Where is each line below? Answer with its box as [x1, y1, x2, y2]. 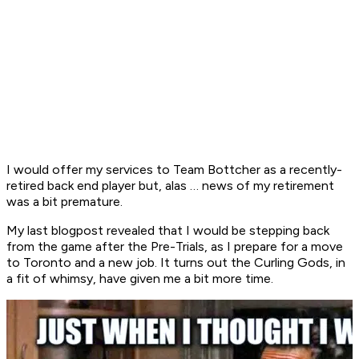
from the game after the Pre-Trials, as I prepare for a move [6, 239, 343, 255]
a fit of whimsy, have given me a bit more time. [6, 271, 273, 287]
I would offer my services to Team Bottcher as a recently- [6, 162, 342, 178]
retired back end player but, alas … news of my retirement [6, 178, 334, 194]
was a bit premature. [6, 194, 123, 210]
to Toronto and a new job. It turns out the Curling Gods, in [6, 255, 345, 271]
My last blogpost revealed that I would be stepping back [6, 223, 329, 239]
